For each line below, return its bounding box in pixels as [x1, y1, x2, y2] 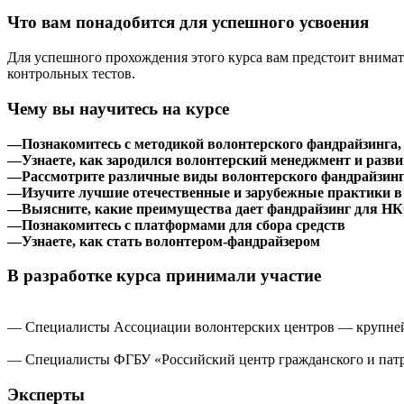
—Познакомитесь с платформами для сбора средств [7, 216, 345, 233]
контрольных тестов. [7, 66, 135, 82]
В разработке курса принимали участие [7, 266, 321, 286]
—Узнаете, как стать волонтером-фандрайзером [7, 233, 320, 249]
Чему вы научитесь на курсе [7, 98, 229, 118]
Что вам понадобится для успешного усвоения [7, 13, 369, 32]
